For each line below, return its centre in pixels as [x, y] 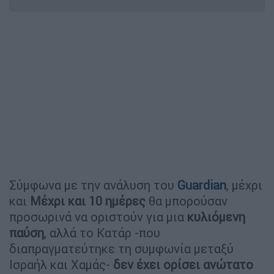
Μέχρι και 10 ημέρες [88, 201]
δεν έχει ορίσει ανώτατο [183, 264]
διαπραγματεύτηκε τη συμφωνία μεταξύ [121, 248]
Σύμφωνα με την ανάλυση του [93, 185]
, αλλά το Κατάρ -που [102, 232]
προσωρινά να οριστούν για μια [98, 217]
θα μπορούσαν [187, 201]
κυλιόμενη [216, 217]
